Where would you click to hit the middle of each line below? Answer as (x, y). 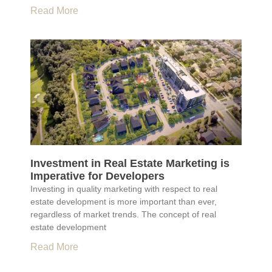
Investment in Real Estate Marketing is (130, 164)
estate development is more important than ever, (124, 202)
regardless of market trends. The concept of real (123, 215)
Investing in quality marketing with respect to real (124, 189)
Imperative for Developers (102, 176)
